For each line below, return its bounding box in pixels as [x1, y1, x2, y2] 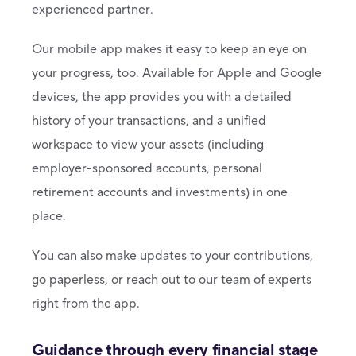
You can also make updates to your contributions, [32, 247, 313, 264]
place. [32, 207, 66, 224]
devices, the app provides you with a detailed [32, 88, 292, 105]
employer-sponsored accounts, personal [32, 160, 262, 176]
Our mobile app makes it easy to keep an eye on [32, 41, 307, 57]
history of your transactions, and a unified [32, 112, 266, 129]
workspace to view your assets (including [32, 136, 264, 153]
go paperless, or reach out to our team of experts [32, 271, 311, 288]
